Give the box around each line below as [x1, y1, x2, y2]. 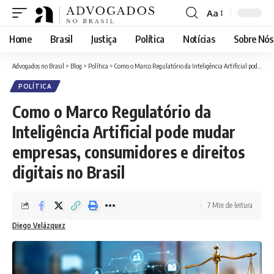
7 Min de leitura [207, 201, 253, 210]
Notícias [183, 33, 215, 45]
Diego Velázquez [12, 221, 65, 230]
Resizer [206, 29, 237, 41]
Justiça [91, 33, 117, 45]
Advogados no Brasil [12, 62, 64, 70]
